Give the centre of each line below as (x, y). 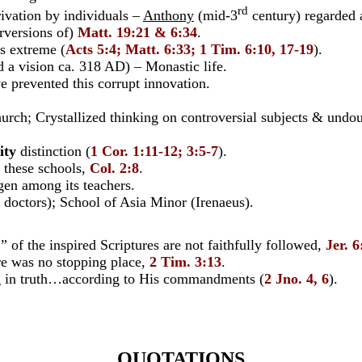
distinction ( (53, 151)
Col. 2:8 (114, 168)
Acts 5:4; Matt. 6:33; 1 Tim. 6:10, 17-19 (189, 49)
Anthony (168, 15)
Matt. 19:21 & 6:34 (137, 32)
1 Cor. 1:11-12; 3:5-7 (154, 151)
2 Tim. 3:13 (185, 262)
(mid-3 (216, 15)
